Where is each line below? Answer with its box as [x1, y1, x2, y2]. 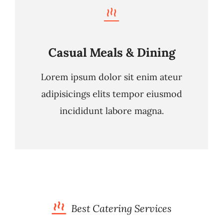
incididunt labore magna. [59, 105, 164, 116]
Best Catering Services [71, 202, 172, 215]
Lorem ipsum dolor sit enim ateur [41, 71, 182, 83]
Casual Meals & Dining [48, 45, 175, 60]
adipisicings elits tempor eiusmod [41, 88, 182, 100]
